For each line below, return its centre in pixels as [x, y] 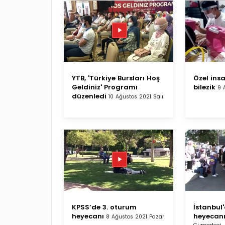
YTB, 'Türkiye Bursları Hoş [116, 78]
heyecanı [88, 216]
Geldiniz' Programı [105, 87]
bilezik [204, 87]
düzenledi [89, 96]
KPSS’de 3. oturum [104, 207]
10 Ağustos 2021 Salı [136, 96]
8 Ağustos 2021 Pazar [135, 216]
